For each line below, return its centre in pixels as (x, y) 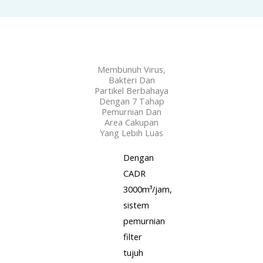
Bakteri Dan (131, 80)
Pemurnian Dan (131, 111)
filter (133, 236)
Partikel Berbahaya (131, 90)
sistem (136, 205)
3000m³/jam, (148, 189)
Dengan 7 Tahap (131, 101)
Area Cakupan (131, 122)
